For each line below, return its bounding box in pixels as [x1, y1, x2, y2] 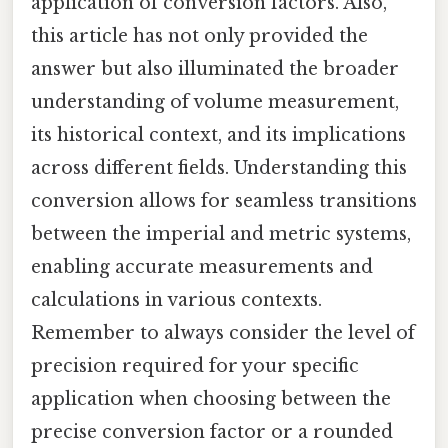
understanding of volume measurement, [31, 90, 399, 113]
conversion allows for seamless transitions [31, 189, 417, 212]
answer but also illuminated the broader [31, 57, 399, 80]
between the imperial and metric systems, [31, 222, 411, 245]
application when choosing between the [31, 387, 391, 410]
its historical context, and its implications [31, 123, 406, 146]
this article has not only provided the [31, 24, 368, 47]
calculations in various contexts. [31, 288, 322, 311]
